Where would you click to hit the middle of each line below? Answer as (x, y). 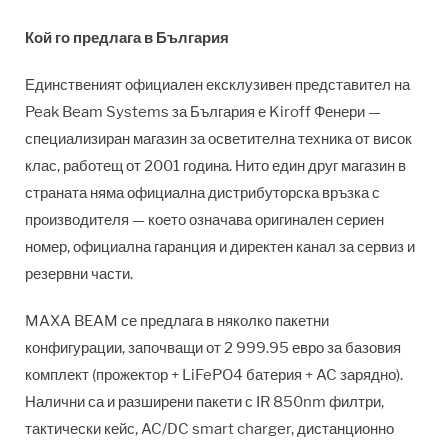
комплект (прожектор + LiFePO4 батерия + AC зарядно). (214, 374)
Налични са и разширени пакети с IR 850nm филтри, (204, 401)
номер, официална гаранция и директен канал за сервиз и (220, 246)
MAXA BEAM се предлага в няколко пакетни (177, 320)
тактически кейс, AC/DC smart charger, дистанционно (209, 428)
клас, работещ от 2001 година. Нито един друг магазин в (215, 165)
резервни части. (79, 273)
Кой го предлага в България (127, 37)
